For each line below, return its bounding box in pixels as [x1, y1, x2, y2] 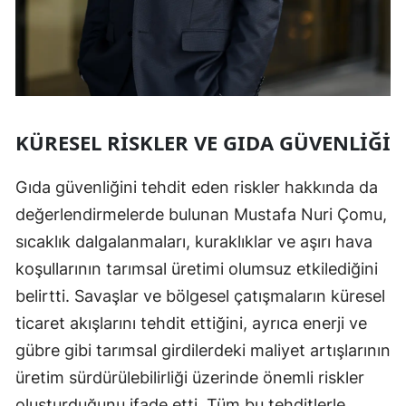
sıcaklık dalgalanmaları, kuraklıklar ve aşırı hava [15, 232, 372, 252]
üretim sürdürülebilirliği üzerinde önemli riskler [15, 368, 364, 388]
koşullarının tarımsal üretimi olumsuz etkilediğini [15, 259, 378, 279]
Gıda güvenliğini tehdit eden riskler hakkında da [15, 178, 378, 198]
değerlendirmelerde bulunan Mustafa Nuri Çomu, [15, 205, 387, 225]
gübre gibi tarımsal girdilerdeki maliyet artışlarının [15, 341, 391, 361]
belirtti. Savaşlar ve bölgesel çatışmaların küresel [15, 286, 385, 306]
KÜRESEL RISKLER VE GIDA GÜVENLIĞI [15, 129, 391, 157]
